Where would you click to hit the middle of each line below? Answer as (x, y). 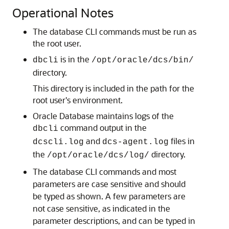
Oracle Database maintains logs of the (103, 116)
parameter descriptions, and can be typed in (114, 221)
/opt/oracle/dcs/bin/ (143, 60)
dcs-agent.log (135, 142)
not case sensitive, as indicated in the (101, 208)
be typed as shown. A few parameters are (109, 196)
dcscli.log (58, 142)
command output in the (102, 128)
